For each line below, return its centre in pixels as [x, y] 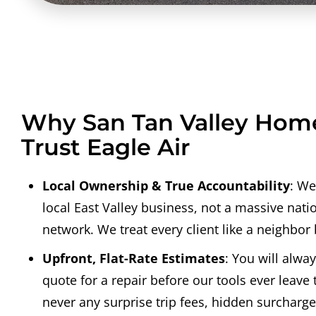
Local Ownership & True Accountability [166, 186]
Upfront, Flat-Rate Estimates [134, 259]
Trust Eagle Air [105, 147]
